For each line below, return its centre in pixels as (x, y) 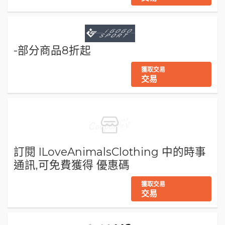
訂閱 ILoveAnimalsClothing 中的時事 (110, 151)
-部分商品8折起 (52, 50)
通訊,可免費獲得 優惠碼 (72, 164)
